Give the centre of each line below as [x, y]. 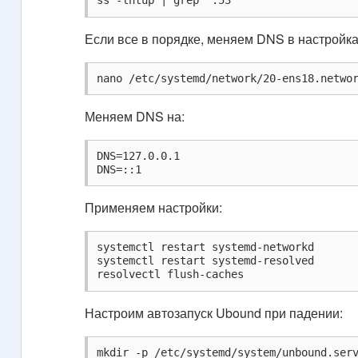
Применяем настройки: [154, 208]
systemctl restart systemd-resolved [206, 261]
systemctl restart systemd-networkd [206, 247]
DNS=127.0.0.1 [139, 156]
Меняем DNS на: [135, 116]
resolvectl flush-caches [171, 274]
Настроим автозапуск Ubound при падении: [214, 312]
